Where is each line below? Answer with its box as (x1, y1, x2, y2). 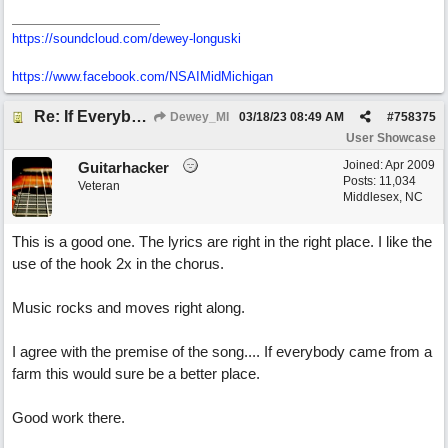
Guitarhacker (78, 159, 169, 176)
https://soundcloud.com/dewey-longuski (12, 31, 241, 46)
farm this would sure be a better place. (12, 365, 260, 382)
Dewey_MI (167, 110, 229, 124)
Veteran (78, 179, 120, 193)
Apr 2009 (385, 158, 435, 172)
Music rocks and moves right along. (12, 299, 245, 316)
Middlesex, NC (343, 190, 423, 204)
